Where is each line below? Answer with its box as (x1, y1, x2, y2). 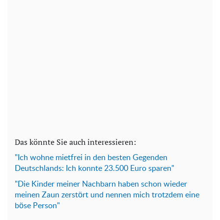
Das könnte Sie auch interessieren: (15, 136, 136, 147)
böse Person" (15, 201, 60, 210)
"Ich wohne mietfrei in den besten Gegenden (15, 153, 167, 162)
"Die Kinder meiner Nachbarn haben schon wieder (15, 180, 187, 188)
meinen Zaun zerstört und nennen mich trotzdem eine (15, 191, 199, 199)
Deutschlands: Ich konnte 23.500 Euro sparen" (15, 164, 174, 172)
